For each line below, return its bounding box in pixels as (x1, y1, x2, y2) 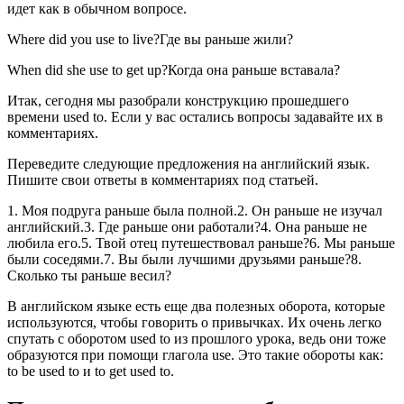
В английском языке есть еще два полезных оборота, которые (7, 298, 385, 314)
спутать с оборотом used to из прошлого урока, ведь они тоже (7, 330, 386, 346)
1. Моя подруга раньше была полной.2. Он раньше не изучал (7, 202, 382, 218)
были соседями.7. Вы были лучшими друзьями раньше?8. (7, 251, 362, 267)
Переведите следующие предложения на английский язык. (7, 155, 370, 171)
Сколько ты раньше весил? (7, 267, 171, 283)
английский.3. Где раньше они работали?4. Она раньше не (7, 218, 367, 234)
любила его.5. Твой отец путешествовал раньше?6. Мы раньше (7, 234, 395, 251)
